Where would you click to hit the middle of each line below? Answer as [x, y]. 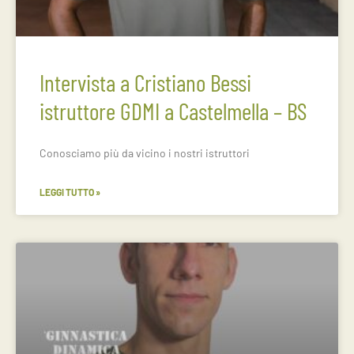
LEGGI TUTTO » [70, 192]
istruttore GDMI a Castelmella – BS [173, 111]
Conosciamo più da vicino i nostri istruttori [145, 153]
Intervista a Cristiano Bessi [145, 82]
